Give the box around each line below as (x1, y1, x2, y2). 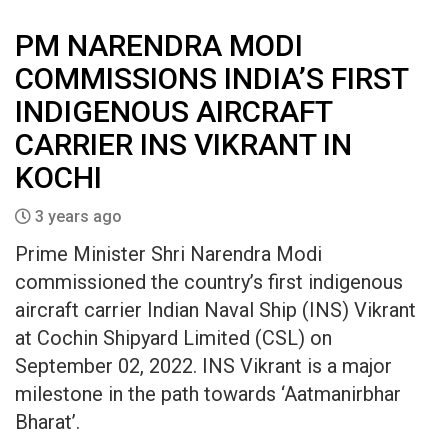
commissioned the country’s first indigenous (15, 270, 403, 294)
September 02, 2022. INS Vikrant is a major (15, 354, 392, 378)
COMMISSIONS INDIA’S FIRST (15, 61, 408, 96)
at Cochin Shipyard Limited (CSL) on (15, 326, 332, 350)
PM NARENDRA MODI (15, 28, 303, 63)
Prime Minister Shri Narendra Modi (15, 242, 322, 266)
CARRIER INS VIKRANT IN (15, 127, 352, 162)
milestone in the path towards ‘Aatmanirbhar (15, 382, 401, 406)
